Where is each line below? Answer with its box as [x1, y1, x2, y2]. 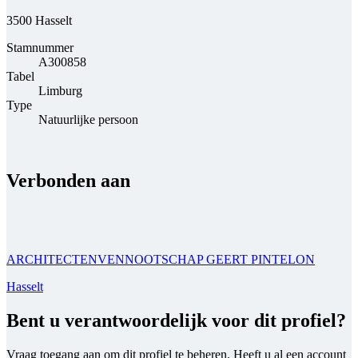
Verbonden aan [6, 170, 130, 192]
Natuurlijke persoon [38, 113, 138, 127]
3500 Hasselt [6, 14, 72, 28]
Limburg [38, 84, 82, 98]
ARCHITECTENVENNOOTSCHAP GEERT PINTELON [6, 252, 315, 266]
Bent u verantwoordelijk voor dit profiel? [6, 309, 346, 331]
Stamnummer [6, 41, 74, 55]
